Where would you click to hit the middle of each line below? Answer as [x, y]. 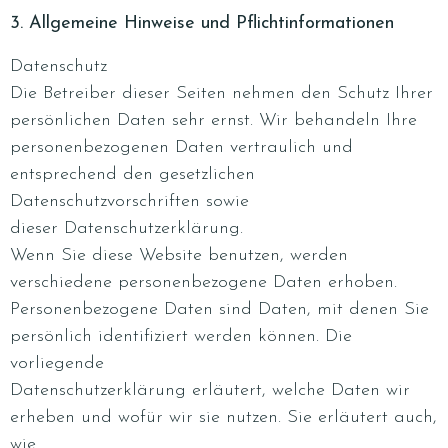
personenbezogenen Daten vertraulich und [181, 147]
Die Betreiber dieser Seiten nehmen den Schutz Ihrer [221, 93]
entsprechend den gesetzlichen [132, 174]
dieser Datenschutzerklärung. [126, 228]
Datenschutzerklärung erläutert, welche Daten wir [210, 390]
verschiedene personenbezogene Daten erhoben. [203, 282]
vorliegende [57, 363]
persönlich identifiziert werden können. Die [181, 336]
